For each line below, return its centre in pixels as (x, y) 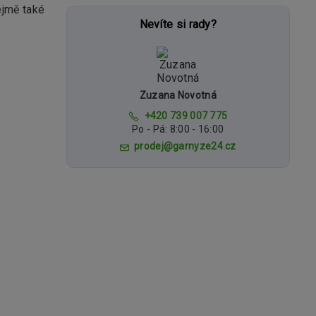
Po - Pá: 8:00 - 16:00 (178, 129)
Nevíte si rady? (178, 24)
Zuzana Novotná (178, 95)
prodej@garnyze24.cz (185, 146)
